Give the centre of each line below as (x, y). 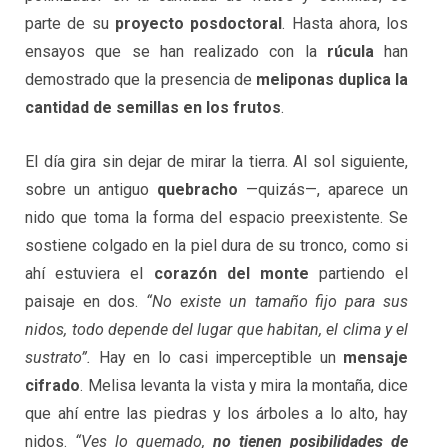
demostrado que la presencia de (140, 80)
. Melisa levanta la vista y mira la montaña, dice (244, 385)
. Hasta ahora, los (345, 24)
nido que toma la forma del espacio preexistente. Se (217, 217)
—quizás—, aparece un (323, 189)
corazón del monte (231, 273)
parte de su (70, 24)
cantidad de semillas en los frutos (153, 108)
